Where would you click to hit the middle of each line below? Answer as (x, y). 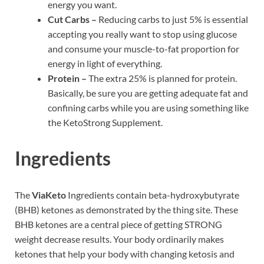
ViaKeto (49, 195)
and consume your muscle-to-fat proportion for (143, 48)
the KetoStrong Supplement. (105, 122)
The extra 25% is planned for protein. (162, 78)
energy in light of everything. (105, 63)
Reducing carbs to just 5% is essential (172, 19)
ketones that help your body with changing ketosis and (125, 254)
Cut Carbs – (72, 19)
